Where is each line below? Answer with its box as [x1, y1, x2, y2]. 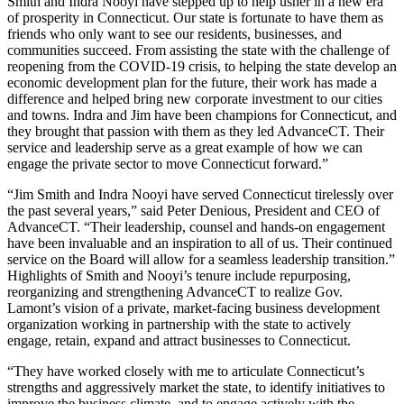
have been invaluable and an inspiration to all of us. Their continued [7, 235, 392, 252]
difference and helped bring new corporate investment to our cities [7, 91, 382, 107]
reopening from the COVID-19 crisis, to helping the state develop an [7, 59, 397, 75]
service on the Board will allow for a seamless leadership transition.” [7, 252, 395, 268]
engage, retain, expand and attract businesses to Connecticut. [7, 333, 351, 349]
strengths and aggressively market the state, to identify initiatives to [7, 380, 385, 396]
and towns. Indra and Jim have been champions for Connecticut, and [7, 107, 397, 124]
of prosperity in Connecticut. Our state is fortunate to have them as [7, 10, 383, 26]
